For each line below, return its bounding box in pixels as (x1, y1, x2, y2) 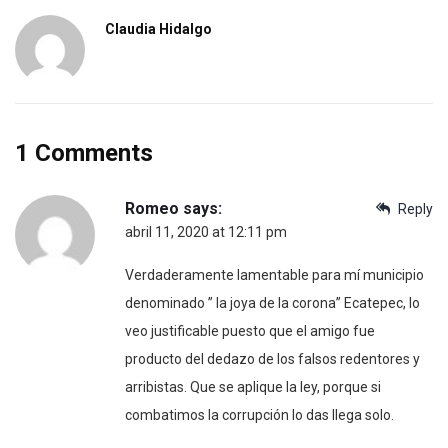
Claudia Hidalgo (105, 20, 212, 37)
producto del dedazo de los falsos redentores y (125, 350, 420, 367)
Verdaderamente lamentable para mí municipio (125, 266, 424, 283)
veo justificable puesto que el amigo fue (125, 322, 375, 339)
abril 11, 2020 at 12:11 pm (125, 223, 287, 240)
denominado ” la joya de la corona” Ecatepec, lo (125, 294, 420, 311)
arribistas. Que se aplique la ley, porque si (125, 378, 381, 395)
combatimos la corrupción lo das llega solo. (125, 406, 394, 423)
